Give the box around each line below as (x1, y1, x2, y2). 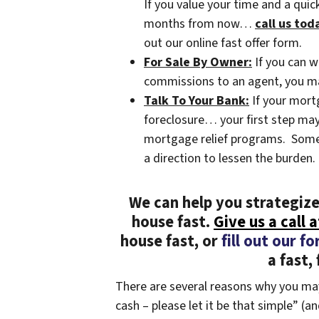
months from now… (144, 15, 255, 33)
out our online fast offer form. (144, 34, 302, 53)
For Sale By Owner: (144, 53, 252, 72)
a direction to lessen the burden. (144, 150, 315, 168)
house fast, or (120, 230, 221, 253)
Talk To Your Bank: (144, 92, 249, 110)
